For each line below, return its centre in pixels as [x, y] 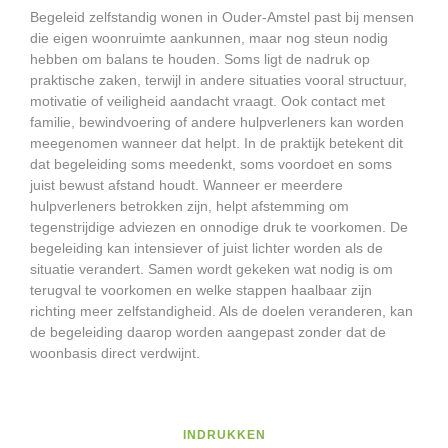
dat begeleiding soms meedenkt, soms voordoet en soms [211, 164]
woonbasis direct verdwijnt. [115, 353]
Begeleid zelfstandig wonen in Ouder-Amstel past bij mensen [222, 17]
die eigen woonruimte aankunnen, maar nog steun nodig [209, 38]
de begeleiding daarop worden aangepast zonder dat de [208, 332]
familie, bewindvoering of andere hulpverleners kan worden [217, 122]
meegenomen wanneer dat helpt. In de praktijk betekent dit [216, 143]
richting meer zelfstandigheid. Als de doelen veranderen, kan [221, 311]
